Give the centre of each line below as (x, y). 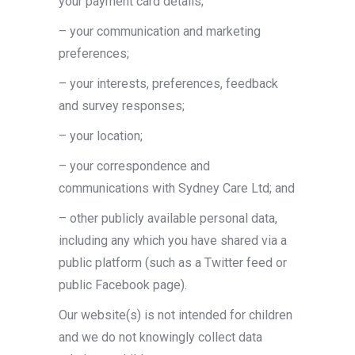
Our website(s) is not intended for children (176, 315)
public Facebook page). (123, 285)
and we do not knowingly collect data (160, 337)
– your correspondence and (134, 166)
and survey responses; (122, 106)
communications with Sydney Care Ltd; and (177, 188)
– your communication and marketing (160, 31)
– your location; (101, 136)
